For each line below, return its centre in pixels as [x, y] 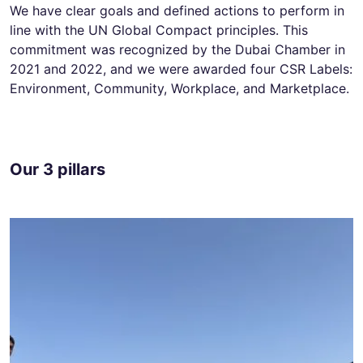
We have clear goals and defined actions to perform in [177, 10]
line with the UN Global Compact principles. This [159, 30]
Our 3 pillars [58, 169]
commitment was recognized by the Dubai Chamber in [177, 49]
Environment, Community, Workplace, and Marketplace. [179, 88]
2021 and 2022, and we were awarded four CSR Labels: [181, 68]
